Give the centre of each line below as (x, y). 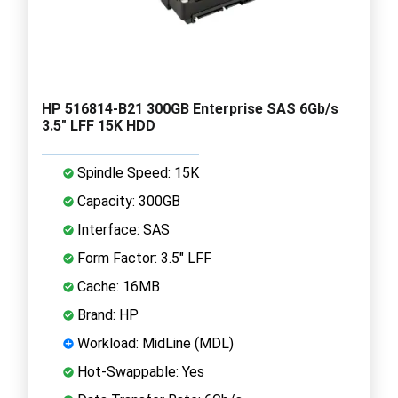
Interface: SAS (122, 229)
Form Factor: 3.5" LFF (143, 258)
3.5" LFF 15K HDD (99, 125)
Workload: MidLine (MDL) (154, 343)
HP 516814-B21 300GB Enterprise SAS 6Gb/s (190, 108)
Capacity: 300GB (127, 201)
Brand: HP (106, 314)
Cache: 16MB (117, 286)
